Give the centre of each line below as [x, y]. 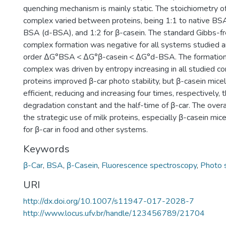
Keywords [46, 149]
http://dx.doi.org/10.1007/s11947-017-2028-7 [109, 201]
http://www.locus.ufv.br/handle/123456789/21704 [114, 213]
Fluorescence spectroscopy [149, 165]
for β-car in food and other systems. [86, 130]
